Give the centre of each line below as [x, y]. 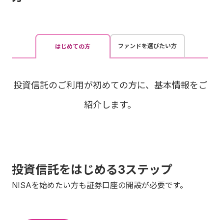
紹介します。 [110, 105]
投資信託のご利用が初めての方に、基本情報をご [110, 85]
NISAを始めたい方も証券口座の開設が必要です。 [100, 185]
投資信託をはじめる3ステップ [92, 170]
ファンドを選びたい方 [147, 46]
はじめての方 [73, 46]
